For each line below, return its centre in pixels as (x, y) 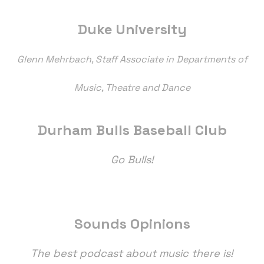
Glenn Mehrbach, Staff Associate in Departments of (132, 60)
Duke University (132, 29)
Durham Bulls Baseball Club (132, 130)
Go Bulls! (132, 160)
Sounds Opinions (132, 224)
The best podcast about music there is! (132, 253)
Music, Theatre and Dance (132, 88)
